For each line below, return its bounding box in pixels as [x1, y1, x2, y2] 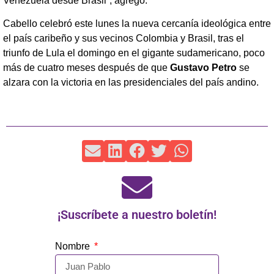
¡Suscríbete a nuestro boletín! [57, 207, 217, 222]
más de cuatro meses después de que [3, 62, 170, 73]
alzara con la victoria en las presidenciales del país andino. [3, 77, 259, 88]
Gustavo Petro [170, 62, 237, 73]
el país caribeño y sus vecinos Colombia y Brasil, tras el [3, 33, 244, 44]
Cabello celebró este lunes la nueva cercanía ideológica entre [3, 18, 271, 29]
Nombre [55, 240, 92, 251]
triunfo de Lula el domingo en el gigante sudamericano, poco [3, 48, 265, 59]
